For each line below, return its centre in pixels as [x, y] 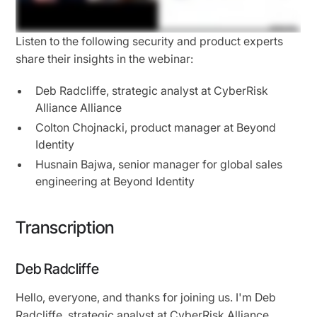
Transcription [65, 227]
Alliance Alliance [79, 107]
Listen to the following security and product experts [150, 41]
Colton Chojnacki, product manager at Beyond [156, 127]
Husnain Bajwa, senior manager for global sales [159, 164]
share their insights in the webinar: [105, 58]
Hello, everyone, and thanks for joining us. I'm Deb [146, 297]
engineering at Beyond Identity [115, 181]
